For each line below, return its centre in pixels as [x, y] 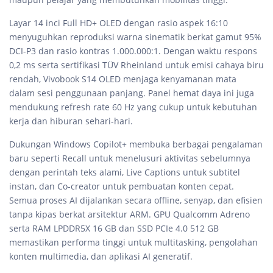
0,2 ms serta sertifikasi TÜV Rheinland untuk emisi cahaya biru [136, 65]
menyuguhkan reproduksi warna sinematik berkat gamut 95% [135, 37]
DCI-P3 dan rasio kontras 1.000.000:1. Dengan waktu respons [133, 51]
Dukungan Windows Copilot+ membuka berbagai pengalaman [136, 144]
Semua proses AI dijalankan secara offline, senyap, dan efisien [136, 200]
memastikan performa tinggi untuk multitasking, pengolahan [133, 242]
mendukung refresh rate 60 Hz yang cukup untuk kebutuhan [133, 107]
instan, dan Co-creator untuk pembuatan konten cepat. [122, 186]
